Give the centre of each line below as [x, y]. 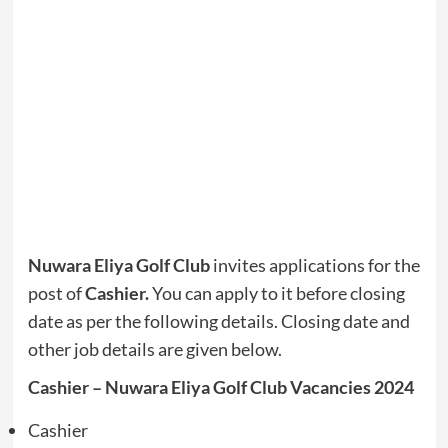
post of [56, 293]
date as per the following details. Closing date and [218, 321]
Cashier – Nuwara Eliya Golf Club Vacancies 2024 [220, 387]
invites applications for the [314, 265]
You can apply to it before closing [276, 293]
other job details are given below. [154, 349]
